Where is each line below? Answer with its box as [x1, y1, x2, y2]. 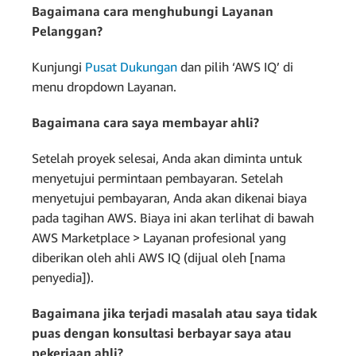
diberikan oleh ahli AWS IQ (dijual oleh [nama [32, 249, 285, 265]
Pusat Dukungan [85, 58, 177, 75]
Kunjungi [32, 58, 85, 75]
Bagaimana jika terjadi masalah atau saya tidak [32, 304, 317, 321]
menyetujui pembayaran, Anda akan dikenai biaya [32, 189, 307, 206]
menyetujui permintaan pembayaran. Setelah [32, 169, 283, 186]
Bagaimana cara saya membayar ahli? [32, 114, 259, 130]
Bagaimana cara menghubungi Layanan [32, 2, 273, 19]
